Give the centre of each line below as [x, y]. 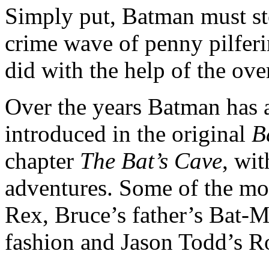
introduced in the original [128, 133]
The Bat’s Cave [151, 160]
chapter [42, 160]
